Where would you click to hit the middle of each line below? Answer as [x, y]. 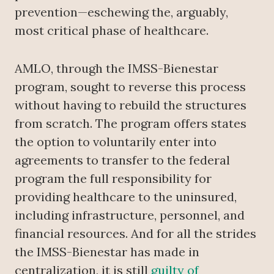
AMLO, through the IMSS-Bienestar [117, 68]
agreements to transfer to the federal [122, 160]
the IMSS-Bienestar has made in [107, 251]
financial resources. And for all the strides [135, 233]
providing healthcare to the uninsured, [126, 196]
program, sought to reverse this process [130, 86]
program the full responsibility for [113, 178]
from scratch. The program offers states [131, 123]
